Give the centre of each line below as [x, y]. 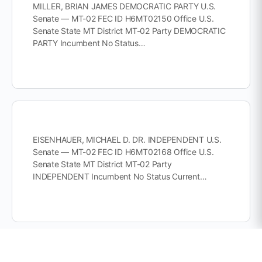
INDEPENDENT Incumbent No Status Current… [120, 176]
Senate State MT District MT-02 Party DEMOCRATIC [129, 31]
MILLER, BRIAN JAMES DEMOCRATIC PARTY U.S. [125, 6]
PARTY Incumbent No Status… [89, 43]
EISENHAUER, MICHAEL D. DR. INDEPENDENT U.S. [127, 139]
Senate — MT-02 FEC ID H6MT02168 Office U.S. [123, 152]
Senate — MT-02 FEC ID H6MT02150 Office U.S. [123, 18]
